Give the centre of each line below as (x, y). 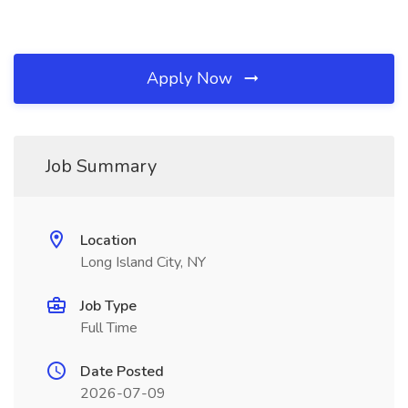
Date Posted (122, 372)
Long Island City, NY (143, 262)
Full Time (109, 328)
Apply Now (192, 78)
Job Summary (101, 166)
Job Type (108, 306)
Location (108, 240)
